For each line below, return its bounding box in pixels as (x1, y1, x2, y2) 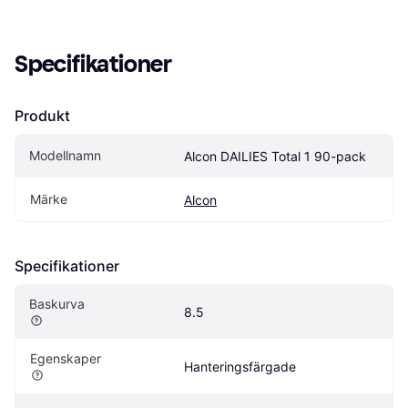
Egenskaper (30, 350, 101, 366)
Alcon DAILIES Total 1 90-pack (184, 148, 366, 164)
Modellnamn (29, 147, 101, 163)
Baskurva (29, 295, 85, 311)
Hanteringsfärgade (184, 358, 296, 374)
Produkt (15, 106, 70, 125)
